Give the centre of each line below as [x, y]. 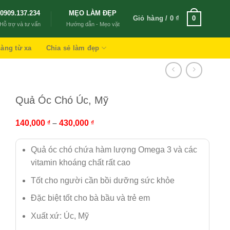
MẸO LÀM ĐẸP [93, 13]
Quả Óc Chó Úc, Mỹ [62, 100]
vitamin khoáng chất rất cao [81, 162]
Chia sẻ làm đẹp [73, 48]
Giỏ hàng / [151, 18]
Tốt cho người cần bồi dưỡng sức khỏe [103, 180]
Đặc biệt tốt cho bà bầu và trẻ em [91, 198]
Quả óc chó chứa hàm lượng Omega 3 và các [114, 150]
